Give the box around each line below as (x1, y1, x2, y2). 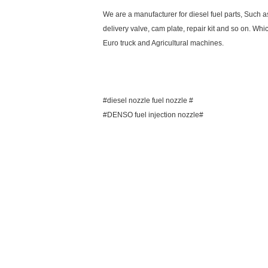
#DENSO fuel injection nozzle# (103, 111, 203, 119)
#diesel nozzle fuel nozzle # (103, 96, 193, 105)
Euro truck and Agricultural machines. (103, 39, 224, 47)
